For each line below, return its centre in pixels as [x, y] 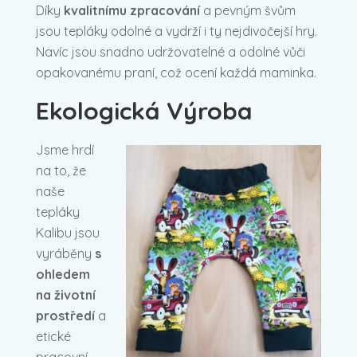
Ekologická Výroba [144, 110]
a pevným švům [248, 10]
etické [53, 336]
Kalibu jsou [68, 232]
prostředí [65, 315]
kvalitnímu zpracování [132, 10]
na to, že [61, 170]
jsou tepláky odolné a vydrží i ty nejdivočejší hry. [177, 31]
